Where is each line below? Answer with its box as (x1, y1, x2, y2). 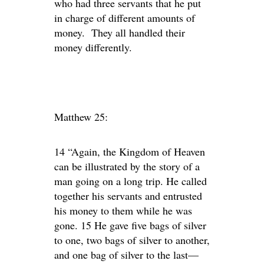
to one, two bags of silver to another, (54, 233, 210, 247)
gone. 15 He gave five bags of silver (54, 218, 206, 232)
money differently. (54, 40, 132, 54)
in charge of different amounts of (54, 11, 195, 25)
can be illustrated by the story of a (54, 159, 200, 173)
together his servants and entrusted (54, 189, 202, 203)
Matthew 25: (54, 110, 108, 124)
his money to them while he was (54, 203, 192, 217)
